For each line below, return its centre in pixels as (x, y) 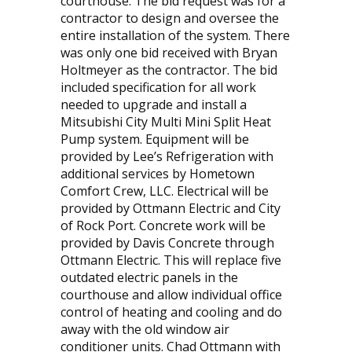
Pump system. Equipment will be (154, 139)
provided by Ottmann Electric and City (170, 209)
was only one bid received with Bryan (169, 53)
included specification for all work (158, 88)
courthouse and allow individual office (171, 295)
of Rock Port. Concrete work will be (163, 226)
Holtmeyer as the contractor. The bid (169, 70)
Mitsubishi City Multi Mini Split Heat (165, 122)
